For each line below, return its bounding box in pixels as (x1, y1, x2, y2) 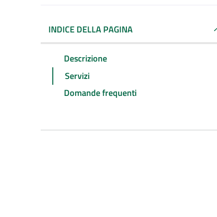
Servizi (65, 69, 90, 82)
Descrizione (64, 51, 107, 65)
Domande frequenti (64, 86, 137, 100)
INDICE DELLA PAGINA (48, 23, 133, 36)
